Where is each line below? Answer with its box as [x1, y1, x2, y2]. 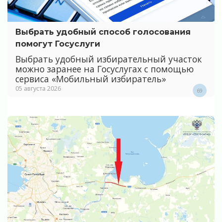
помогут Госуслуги [15, 39, 100, 49]
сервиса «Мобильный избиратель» [15, 72, 166, 85]
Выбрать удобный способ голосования [15, 27, 191, 37]
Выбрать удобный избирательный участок [15, 53, 202, 65]
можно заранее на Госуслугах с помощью [15, 62, 194, 75]
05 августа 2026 [15, 83, 61, 93]
